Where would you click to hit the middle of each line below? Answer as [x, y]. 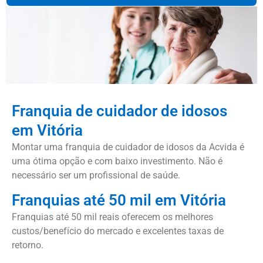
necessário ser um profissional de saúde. [96, 175]
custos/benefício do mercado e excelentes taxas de [118, 231]
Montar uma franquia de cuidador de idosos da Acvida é [128, 147]
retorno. [28, 245]
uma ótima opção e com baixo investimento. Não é [117, 161]
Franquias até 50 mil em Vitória [119, 200]
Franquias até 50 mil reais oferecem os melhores [112, 217]
